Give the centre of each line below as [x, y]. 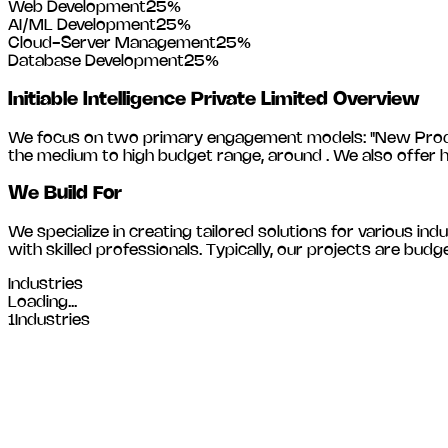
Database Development [96, 62]
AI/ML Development [82, 26]
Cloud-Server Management [112, 44]
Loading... [42, 302]
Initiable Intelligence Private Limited [168, 99]
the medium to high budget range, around [167, 156]
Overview [374, 99]
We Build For [65, 194]
